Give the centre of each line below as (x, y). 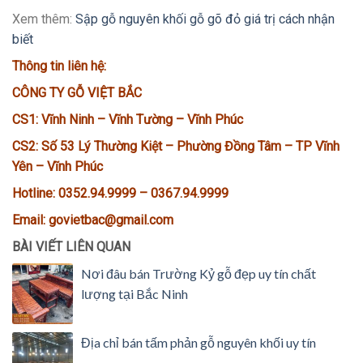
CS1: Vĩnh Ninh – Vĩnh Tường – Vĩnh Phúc (128, 119)
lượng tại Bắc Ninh (135, 293)
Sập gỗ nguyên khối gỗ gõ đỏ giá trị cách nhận (205, 19)
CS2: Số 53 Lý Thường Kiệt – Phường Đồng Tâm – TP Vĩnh (176, 146)
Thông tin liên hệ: (59, 66)
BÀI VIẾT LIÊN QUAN (71, 246)
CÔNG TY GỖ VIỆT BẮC (77, 92)
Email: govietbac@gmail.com (93, 220)
